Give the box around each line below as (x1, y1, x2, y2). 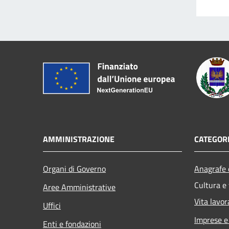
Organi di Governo (43, 162, 106, 175)
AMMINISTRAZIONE (43, 132, 114, 145)
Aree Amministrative (43, 180, 116, 193)
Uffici (43, 199, 61, 212)
